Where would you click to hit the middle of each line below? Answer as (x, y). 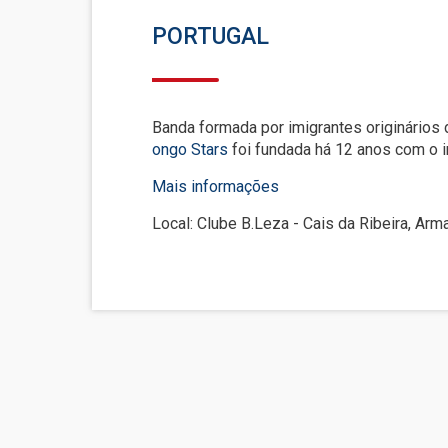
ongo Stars (190, 149)
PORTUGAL (210, 36)
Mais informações (215, 186)
